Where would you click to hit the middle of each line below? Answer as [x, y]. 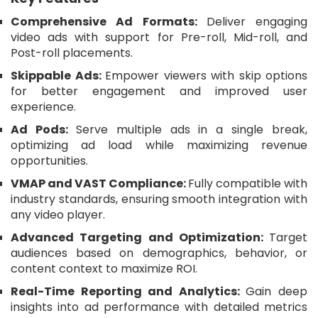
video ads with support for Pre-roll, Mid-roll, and [159, 37]
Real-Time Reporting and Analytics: [128, 291]
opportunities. [49, 160]
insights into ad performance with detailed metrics [159, 307]
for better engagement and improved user [159, 91]
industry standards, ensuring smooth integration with [159, 199]
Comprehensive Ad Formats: [109, 21]
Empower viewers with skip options [206, 75]
